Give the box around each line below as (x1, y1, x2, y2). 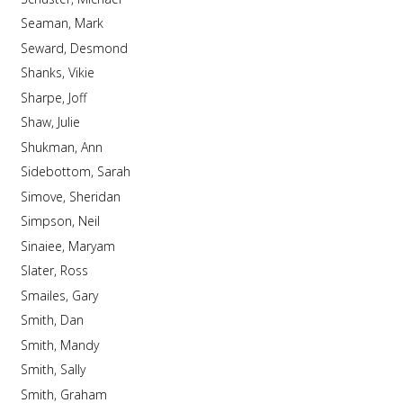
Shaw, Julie (57, 113, 80, 130)
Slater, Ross (59, 262, 88, 279)
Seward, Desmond (69, 39, 128, 57)
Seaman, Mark (74, 14, 103, 31)
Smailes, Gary (71, 286, 98, 304)
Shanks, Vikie (67, 64, 94, 81)
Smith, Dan (59, 311, 84, 328)
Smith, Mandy (59, 336, 99, 354)
